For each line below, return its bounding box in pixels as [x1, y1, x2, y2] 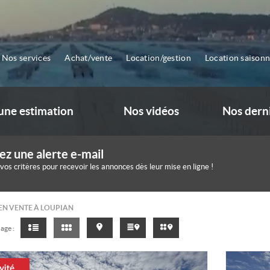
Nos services [1, 53, 51, 63]
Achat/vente [64, 53, 113, 63]
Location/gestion [126, 53, 191, 63]
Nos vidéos [123, 105, 179, 118]
